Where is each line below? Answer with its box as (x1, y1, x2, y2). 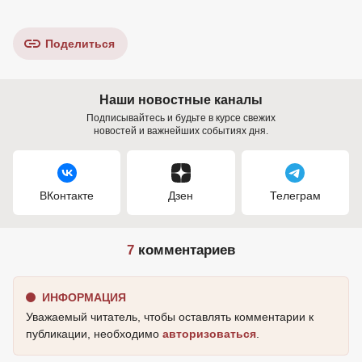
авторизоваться (162, 326, 256, 340)
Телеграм (269, 188, 321, 202)
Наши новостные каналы (99, 92, 263, 107)
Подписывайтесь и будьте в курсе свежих (86, 112, 276, 124)
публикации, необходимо (26, 326, 162, 340)
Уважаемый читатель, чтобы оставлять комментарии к (26, 309, 314, 323)
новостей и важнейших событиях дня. (94, 124, 268, 137)
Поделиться (45, 36, 115, 50)
